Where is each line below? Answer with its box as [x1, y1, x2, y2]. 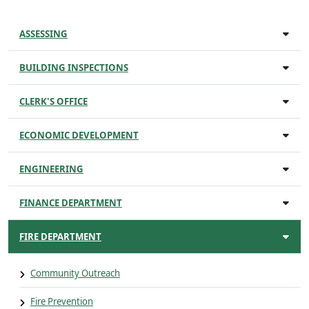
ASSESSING [19, 28, 68, 40]
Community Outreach [30, 267, 120, 279]
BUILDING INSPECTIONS [19, 61, 128, 74]
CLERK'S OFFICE [19, 95, 88, 108]
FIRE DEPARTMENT [19, 230, 101, 243]
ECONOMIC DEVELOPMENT [19, 129, 139, 141]
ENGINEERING [19, 163, 83, 175]
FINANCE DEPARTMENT [19, 197, 122, 209]
